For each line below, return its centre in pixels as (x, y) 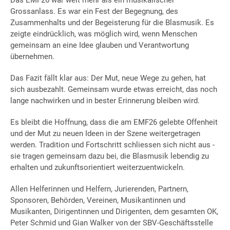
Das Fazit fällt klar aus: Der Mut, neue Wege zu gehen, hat (108, 78)
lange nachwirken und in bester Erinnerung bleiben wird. (105, 100)
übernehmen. (32, 56)
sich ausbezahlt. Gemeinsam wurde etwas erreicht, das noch (114, 89)
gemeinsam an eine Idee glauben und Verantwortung (100, 45)
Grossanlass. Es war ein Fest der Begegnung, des (94, 11)
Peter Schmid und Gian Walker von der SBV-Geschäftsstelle (112, 223)
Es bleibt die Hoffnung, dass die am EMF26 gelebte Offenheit (114, 122)
